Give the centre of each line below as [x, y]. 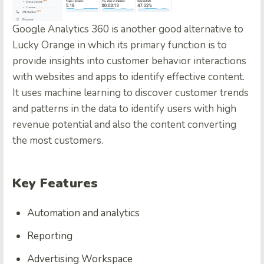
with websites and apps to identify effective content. [128, 77]
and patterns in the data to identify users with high [124, 109]
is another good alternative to [176, 29]
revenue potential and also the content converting [124, 125]
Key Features [55, 184]
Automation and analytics [83, 213]
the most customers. [58, 141]
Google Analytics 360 [61, 29]
